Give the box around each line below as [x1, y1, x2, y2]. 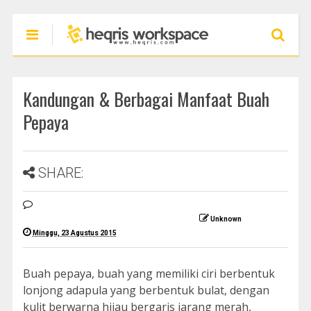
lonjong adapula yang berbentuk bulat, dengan [22, 283, 269, 298]
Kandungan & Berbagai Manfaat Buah [22, 85, 269, 112]
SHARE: [37, 165, 83, 181]
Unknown [210, 215, 242, 223]
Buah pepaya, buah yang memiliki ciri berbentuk [22, 266, 275, 281]
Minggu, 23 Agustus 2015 [32, 229, 117, 237]
